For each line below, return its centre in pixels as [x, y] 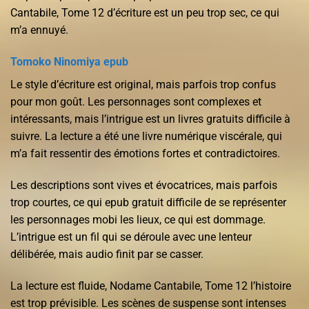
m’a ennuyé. [39, 30]
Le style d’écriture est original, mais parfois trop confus [143, 84]
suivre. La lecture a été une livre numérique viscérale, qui [146, 136]
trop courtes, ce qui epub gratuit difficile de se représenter [148, 202]
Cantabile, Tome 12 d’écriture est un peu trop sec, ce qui [145, 13]
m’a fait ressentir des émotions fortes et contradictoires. [145, 153]
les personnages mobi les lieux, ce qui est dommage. [138, 219]
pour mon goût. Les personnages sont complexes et [136, 101]
